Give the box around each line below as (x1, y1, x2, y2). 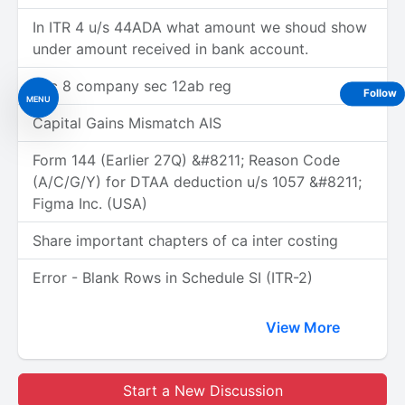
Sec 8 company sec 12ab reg (33, 77, 231, 95)
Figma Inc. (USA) (33, 194, 147, 212)
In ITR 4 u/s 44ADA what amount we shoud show (33, 18, 367, 36)
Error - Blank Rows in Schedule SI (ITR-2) (33, 268, 313, 287)
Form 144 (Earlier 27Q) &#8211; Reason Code (33, 151, 340, 169)
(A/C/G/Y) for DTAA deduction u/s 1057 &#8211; (33, 173, 362, 191)
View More (266, 318, 344, 336)
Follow (363, 87, 397, 100)
